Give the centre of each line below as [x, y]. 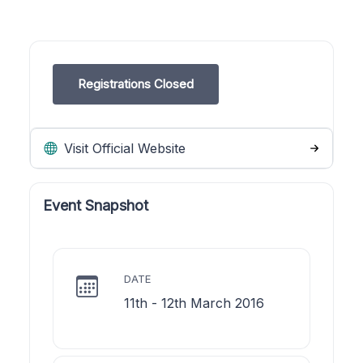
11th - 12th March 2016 [194, 303]
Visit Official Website [123, 148]
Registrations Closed [136, 83]
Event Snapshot [96, 205]
